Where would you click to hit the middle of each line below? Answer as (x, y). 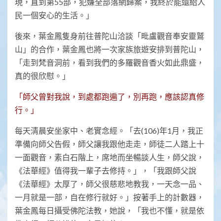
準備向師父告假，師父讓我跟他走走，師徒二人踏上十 (110, 144)
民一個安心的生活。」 (54, 15)
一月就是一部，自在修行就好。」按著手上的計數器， (110, 197)
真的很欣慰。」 (42, 76)
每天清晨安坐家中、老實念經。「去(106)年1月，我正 (109, 131)
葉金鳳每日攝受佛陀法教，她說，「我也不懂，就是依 (110, 211)
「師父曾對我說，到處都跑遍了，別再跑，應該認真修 (110, 97)
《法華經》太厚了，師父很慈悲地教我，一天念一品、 (110, 184)
